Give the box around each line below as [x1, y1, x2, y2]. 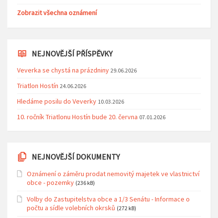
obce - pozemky [27, 178, 74, 187]
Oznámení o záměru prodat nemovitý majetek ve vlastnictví [27, 169, 200, 178]
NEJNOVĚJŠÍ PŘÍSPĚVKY [32, 48, 112, 58]
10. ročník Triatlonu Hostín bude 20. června [17, 112, 138, 121]
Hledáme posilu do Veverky [17, 96, 96, 106]
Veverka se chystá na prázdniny [17, 65, 109, 74]
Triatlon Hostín [17, 81, 58, 90]
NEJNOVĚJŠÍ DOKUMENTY [32, 151, 120, 162]
